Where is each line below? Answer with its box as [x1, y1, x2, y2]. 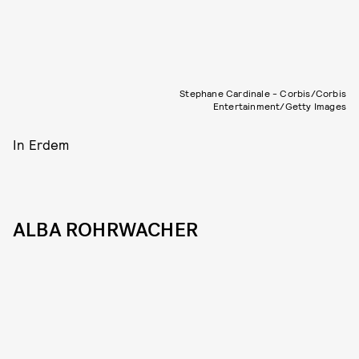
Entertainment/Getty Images [212, 99, 346, 111]
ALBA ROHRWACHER [13, 216, 198, 243]
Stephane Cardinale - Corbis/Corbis [179, 87, 346, 99]
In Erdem [13, 135, 70, 152]
